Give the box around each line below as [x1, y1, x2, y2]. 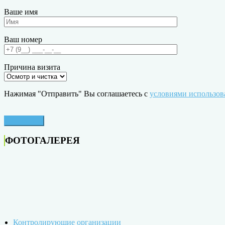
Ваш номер [4, 35, 42, 44]
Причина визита [4, 62, 60, 71]
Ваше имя [4, 7, 38, 16]
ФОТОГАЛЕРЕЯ [5, 135, 80, 146]
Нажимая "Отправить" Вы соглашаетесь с [4, 89, 150, 98]
